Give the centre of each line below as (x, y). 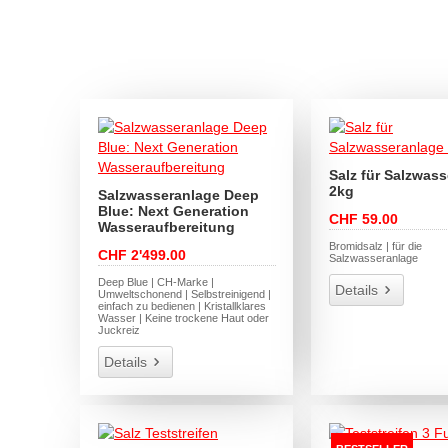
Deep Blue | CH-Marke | (156, 281)
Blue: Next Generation (174, 210)
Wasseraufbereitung (167, 226)
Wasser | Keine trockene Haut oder (184, 317)
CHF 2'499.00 (142, 254)
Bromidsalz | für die (375, 245)
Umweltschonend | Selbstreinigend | (185, 293)
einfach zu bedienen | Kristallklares (182, 305)
